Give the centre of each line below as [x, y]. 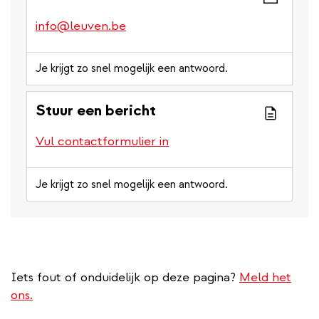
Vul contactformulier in [102, 142]
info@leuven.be [81, 26]
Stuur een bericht [96, 111]
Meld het [265, 278]
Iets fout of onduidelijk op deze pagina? [125, 278]
